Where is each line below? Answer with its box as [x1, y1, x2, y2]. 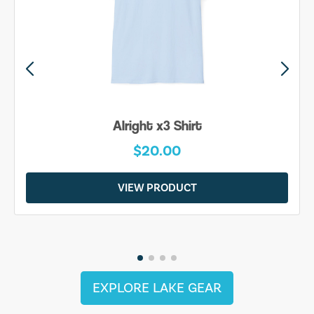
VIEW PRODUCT [117, 180, 197, 195]
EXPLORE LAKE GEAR [93, 278, 221, 297]
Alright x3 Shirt [112, 117, 202, 134]
